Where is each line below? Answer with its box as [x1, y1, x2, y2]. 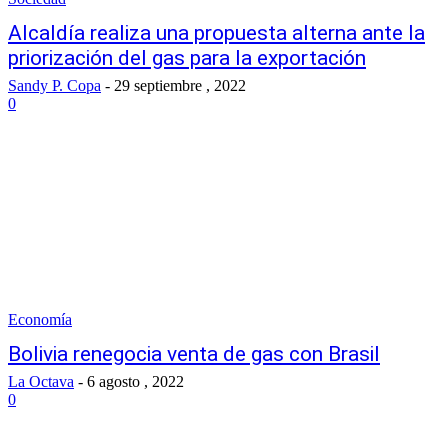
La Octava [8, 373, 74, 390]
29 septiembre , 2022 [114, 77, 246, 94]
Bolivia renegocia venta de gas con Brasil [8, 342, 380, 366]
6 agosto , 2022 [87, 373, 184, 390]
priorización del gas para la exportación [8, 46, 366, 70]
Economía [8, 311, 72, 328]
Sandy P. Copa [8, 77, 101, 94]
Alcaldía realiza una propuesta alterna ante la [8, 21, 425, 45]
